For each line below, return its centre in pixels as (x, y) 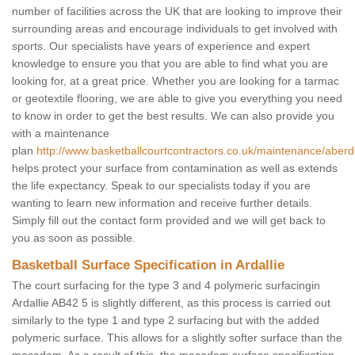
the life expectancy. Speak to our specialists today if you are (161, 186)
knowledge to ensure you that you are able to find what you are (170, 64)
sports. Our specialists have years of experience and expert (161, 46)
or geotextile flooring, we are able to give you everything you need (177, 99)
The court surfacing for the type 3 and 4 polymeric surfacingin (166, 286)
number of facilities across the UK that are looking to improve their (177, 11)
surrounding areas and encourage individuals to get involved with (175, 29)
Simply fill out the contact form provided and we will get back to (169, 221)
